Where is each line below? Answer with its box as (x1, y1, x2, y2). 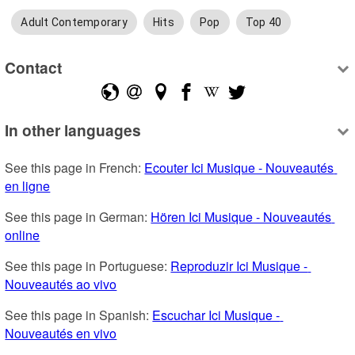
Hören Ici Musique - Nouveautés (151, 208, 332, 227)
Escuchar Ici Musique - (152, 306, 281, 325)
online (5, 226, 40, 245)
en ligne (5, 177, 51, 196)
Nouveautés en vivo (5, 324, 117, 343)
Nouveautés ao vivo (5, 275, 117, 294)
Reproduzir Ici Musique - (170, 257, 308, 276)
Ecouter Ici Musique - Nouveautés (144, 158, 334, 177)
